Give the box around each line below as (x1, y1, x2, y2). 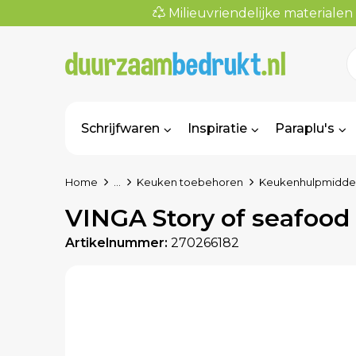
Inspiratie (187, 121, 247, 136)
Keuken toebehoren (136, 176, 243, 188)
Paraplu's (274, 121, 335, 136)
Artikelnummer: (64, 235, 168, 250)
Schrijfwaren (80, 121, 160, 136)
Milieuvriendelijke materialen (164, 6, 353, 21)
